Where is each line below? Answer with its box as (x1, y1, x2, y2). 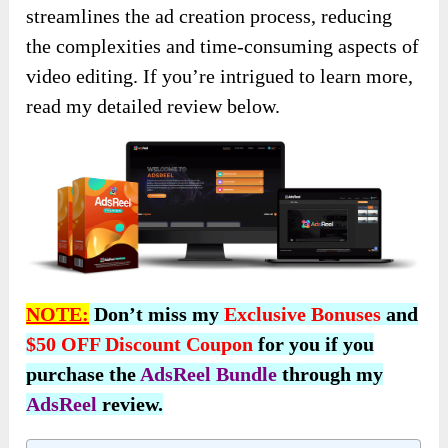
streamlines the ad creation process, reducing (26, 5, 393, 28)
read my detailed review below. (26, 95, 281, 118)
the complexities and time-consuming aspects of (26, 35, 420, 58)
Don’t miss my (89, 303, 225, 326)
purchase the (26, 363, 141, 386)
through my (277, 363, 384, 386)
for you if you (253, 333, 375, 356)
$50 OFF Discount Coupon (26, 333, 254, 356)
